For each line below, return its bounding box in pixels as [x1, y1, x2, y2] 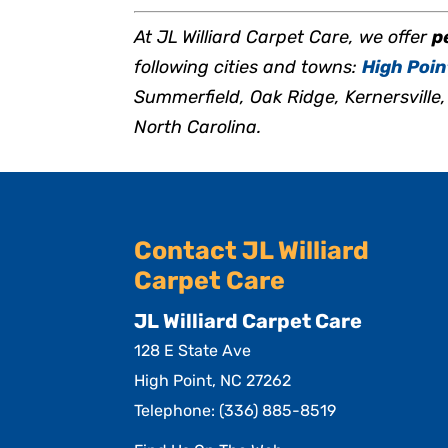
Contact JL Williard [134, 236, 370, 265]
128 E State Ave [134, 341, 252, 360]
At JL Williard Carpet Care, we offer [134, 25, 433, 48]
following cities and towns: [134, 55, 363, 78]
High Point [134, 371, 213, 390]
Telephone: [134, 401, 220, 420]
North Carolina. [134, 115, 262, 138]
